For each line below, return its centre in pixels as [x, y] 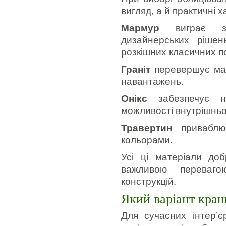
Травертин [147, 128]
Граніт [136, 69]
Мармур [140, 28]
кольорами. [147, 140]
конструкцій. [149, 181]
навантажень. [152, 81]
